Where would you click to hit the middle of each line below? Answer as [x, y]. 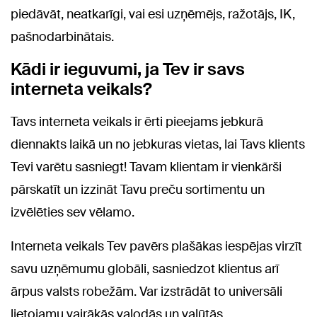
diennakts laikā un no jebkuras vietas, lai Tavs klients [158, 144]
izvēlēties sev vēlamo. [73, 212]
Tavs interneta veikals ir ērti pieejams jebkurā [137, 122]
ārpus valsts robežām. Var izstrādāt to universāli [146, 292]
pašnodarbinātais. [62, 37]
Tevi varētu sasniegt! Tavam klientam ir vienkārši [146, 167]
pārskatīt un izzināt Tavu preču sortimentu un [138, 190]
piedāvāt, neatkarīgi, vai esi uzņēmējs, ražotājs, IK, [153, 14]
